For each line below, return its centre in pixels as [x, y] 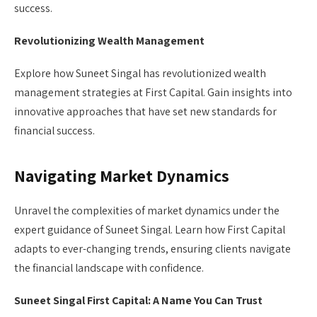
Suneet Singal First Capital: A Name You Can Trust [138, 300]
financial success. [54, 131]
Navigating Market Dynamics [122, 175]
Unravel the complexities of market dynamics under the [147, 210]
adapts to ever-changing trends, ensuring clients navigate [152, 248]
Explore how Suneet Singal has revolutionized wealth [140, 74]
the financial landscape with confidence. [109, 267]
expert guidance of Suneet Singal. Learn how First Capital [150, 229]
